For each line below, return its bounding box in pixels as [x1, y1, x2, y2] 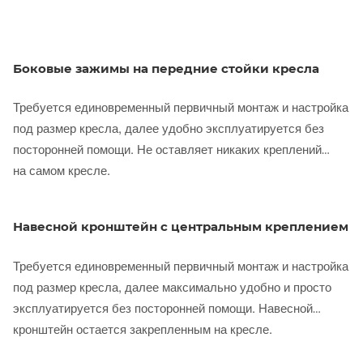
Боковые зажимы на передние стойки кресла [13, 60, 319, 76]
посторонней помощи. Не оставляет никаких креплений [13, 140, 322, 158]
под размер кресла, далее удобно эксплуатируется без [13, 119, 324, 137]
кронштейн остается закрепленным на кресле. [13, 319, 272, 337]
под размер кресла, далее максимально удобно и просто [13, 277, 331, 295]
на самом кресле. [13, 161, 110, 179]
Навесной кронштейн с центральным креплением [13, 219, 348, 235]
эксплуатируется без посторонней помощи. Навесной [13, 298, 313, 316]
